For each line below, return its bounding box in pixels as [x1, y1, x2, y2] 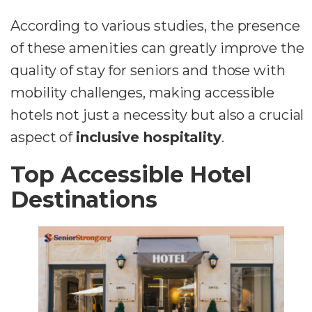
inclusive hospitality [76, 128, 221, 146]
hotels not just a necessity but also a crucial [10, 106, 304, 123]
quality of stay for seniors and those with [10, 61, 286, 79]
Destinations [10, 185, 157, 213]
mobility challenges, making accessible [10, 84, 275, 101]
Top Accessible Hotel [10, 160, 251, 188]
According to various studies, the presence [10, 17, 300, 34]
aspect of [10, 128, 77, 146]
